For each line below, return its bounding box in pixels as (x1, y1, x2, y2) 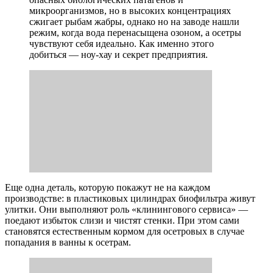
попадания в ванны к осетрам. (5, 237, 131, 247)
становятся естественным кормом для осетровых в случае (5, 226, 244, 236)
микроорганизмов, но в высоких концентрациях (29, 5, 231, 16)
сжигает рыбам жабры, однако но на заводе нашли (29, 16, 239, 27)
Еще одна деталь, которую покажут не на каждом (5, 182, 210, 193)
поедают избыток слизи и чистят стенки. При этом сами (5, 215, 239, 225)
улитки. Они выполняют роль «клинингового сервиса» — (5, 204, 248, 214)
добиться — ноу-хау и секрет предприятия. (29, 49, 208, 60)
